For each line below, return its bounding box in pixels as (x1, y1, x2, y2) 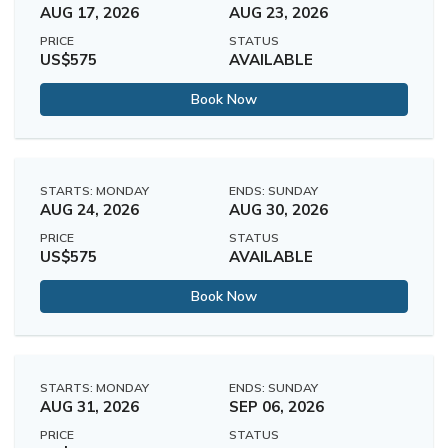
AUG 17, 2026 (40, 2, 139, 22)
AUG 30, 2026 (229, 199, 328, 219)
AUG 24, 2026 (40, 199, 139, 219)
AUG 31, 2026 (40, 396, 139, 416)
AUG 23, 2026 (229, 2, 328, 22)
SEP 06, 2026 (229, 396, 324, 416)
